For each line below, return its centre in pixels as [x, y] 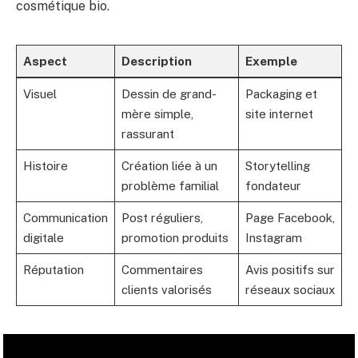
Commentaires [162, 269]
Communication [65, 217]
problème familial [170, 185]
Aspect [45, 61]
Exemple [271, 61]
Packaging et [281, 93]
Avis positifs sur [290, 269]
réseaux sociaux [290, 289]
